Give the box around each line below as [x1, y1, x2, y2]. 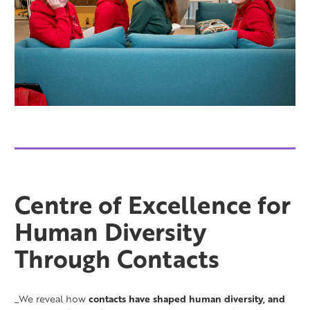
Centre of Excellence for [15, 186, 291, 223]
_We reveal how [15, 291, 89, 307]
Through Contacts [15, 240, 219, 277]
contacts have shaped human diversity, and [89, 291, 285, 307]
